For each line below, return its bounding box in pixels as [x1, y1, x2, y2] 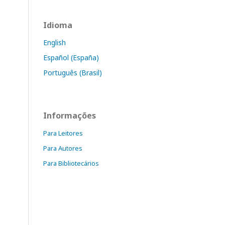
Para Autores [43, 144, 82, 153]
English [43, 38, 66, 48]
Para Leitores [43, 129, 83, 138]
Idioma [43, 20, 72, 31]
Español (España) [43, 53, 99, 63]
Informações [43, 110, 96, 122]
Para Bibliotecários [43, 159, 99, 168]
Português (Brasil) [43, 68, 102, 78]
